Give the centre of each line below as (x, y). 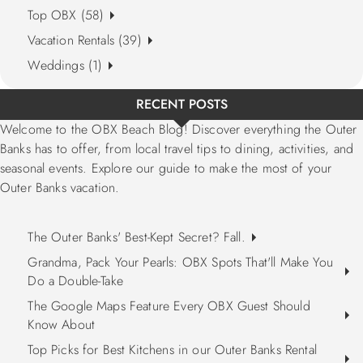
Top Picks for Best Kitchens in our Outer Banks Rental (172, 350)
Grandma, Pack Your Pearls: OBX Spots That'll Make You (180, 263)
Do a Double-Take (75, 281)
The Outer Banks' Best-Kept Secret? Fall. (137, 237)
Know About (61, 325)
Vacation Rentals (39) (85, 41)
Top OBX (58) (66, 15)
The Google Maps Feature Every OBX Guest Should (169, 306)
